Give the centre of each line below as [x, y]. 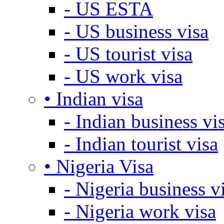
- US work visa [123, 76]
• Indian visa [93, 99]
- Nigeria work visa [140, 211]
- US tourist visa [128, 54]
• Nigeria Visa [99, 166]
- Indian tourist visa [141, 144]
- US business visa [136, 31]
